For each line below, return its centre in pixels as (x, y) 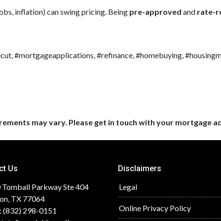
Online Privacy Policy (155, 208)
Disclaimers (140, 168)
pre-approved (155, 12)
